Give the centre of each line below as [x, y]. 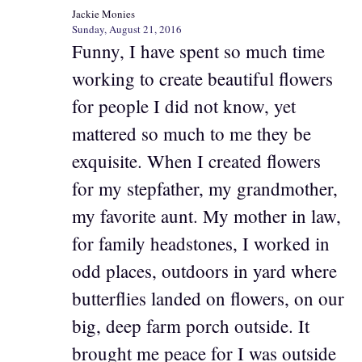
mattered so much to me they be [192, 134]
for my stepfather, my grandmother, [205, 189]
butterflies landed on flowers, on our [208, 299]
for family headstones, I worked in [201, 244]
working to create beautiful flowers [202, 79]
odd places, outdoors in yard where [204, 271]
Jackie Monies [103, 14]
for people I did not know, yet [184, 106]
